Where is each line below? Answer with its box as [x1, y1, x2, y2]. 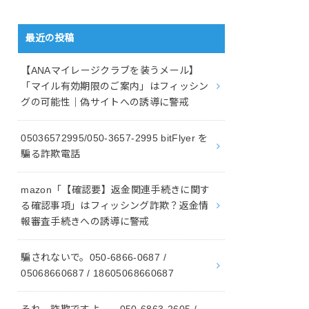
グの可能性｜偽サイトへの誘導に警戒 [21, 96, 190, 108]
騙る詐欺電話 [21, 148, 81, 159]
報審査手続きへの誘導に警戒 [21, 215, 150, 227]
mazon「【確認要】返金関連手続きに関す [21, 183, 210, 195]
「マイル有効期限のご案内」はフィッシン [21, 80, 209, 92]
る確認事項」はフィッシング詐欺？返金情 [21, 199, 209, 211]
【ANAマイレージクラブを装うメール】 [21, 64, 199, 76]
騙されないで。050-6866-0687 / [21, 251, 166, 263]
